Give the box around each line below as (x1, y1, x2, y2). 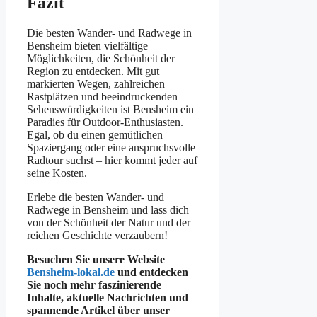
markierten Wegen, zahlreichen (27, 77, 165, 90)
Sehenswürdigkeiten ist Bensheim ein (27, 103, 194, 115)
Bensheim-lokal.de (27, 265, 115, 278)
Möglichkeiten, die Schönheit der (27, 52, 175, 64)
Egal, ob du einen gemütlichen (27, 128, 163, 141)
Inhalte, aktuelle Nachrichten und (27, 291, 188, 304)
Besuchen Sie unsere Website (27, 253, 165, 265)
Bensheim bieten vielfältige (27, 39, 148, 52)
